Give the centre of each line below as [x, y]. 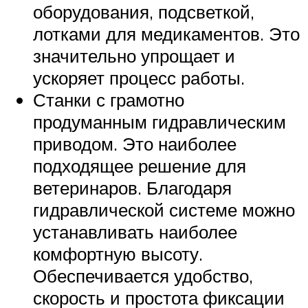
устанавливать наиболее [135, 232]
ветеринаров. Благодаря [132, 188]
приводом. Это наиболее [135, 144]
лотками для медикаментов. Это [166, 34]
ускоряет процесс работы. [139, 78]
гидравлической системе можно [164, 210]
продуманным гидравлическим [159, 122]
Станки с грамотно [109, 100]
